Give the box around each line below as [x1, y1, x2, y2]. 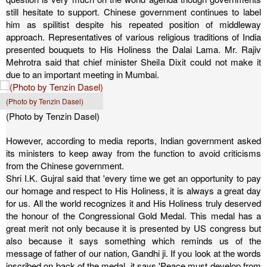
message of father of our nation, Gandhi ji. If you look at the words [6, 247, 261, 259]
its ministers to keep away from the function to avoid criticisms [6, 147, 261, 159]
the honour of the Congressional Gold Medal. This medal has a [6, 209, 261, 222]
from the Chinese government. [6, 159, 124, 172]
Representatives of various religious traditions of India [48, 30, 262, 43]
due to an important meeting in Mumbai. [6, 68, 159, 80]
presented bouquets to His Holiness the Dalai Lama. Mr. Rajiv [6, 43, 261, 55]
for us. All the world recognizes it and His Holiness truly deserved [6, 197, 261, 209]
